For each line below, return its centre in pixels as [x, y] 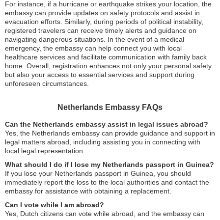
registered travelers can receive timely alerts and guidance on [101, 31]
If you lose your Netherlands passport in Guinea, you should [98, 174]
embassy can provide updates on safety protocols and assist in [102, 13]
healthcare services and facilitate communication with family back [106, 57]
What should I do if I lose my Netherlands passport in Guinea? [110, 165]
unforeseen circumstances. [47, 84]
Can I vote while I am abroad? [55, 205]
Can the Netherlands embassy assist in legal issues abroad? [107, 124]
